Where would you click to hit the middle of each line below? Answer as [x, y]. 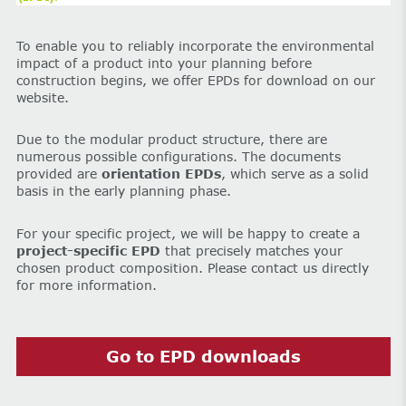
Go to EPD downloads [203, 356]
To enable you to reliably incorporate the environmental [195, 45]
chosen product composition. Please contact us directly [192, 268]
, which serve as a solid [295, 174]
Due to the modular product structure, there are [171, 140]
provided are [58, 174]
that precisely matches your [253, 251]
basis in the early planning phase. [123, 191]
